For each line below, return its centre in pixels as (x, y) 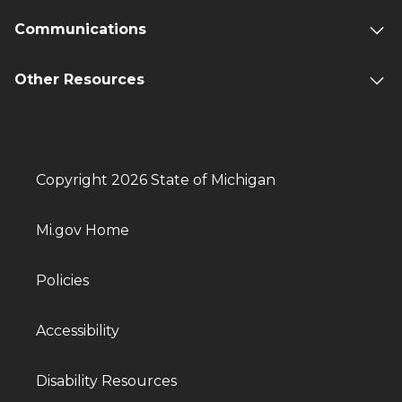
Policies (62, 281)
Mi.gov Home (83, 231)
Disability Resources (106, 381)
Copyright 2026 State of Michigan (156, 180)
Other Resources (79, 80)
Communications (80, 30)
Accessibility (78, 331)
